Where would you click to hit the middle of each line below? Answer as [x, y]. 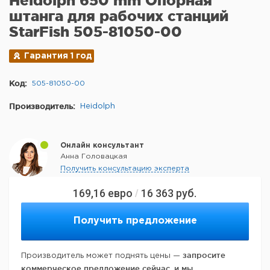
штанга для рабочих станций [119, 16]
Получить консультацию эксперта [125, 169]
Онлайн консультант [102, 146]
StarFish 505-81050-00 [96, 32]
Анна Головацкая [94, 157]
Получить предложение [135, 221]
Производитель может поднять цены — [102, 256]
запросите [204, 255]
